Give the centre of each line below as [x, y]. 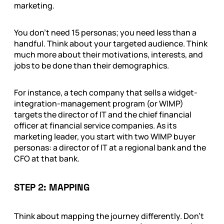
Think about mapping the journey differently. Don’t [109, 216]
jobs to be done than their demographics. [91, 66]
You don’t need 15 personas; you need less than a [105, 33]
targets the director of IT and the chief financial [103, 115]
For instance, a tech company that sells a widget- [106, 93]
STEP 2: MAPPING [52, 187]
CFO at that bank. [47, 159]
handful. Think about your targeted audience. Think [111, 44]
